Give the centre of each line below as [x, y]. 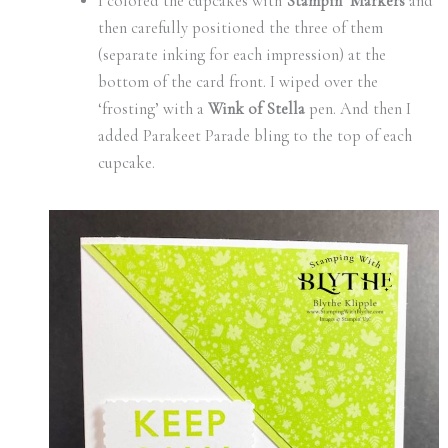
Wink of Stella [257, 109]
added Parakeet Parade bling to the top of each [255, 136]
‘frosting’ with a [153, 109]
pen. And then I [358, 109]
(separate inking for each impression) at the [242, 55]
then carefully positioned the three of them [241, 28]
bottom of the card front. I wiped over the [238, 82]
